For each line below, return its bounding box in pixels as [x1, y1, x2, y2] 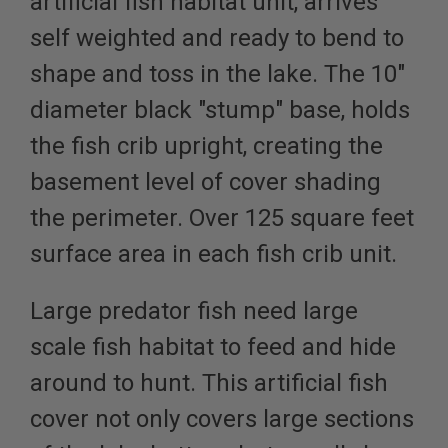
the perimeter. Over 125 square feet [30, 204, 414, 233]
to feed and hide [220, 333, 396, 362]
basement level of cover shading [30, 168, 381, 197]
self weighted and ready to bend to [30, 24, 404, 53]
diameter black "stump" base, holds [30, 96, 410, 125]
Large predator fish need [30, 297, 303, 326]
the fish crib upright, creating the [30, 132, 383, 161]
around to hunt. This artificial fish [30, 369, 388, 398]
